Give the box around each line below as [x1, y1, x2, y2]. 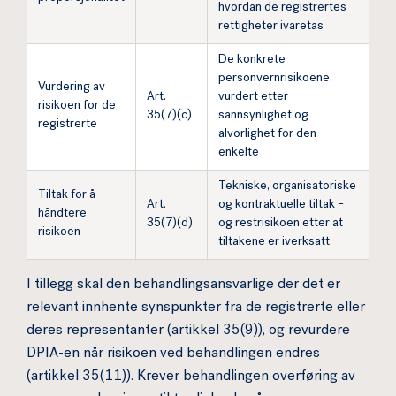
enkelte [218, 147, 259, 159]
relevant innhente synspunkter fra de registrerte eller [27, 301, 365, 316]
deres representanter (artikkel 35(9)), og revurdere [27, 324, 350, 339]
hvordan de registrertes [218, 2, 346, 14]
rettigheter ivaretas [218, 20, 324, 33]
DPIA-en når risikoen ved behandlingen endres [27, 347, 320, 362]
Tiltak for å [38, 189, 95, 202]
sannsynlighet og [218, 110, 308, 122]
